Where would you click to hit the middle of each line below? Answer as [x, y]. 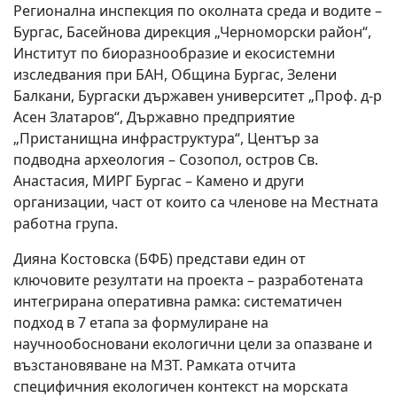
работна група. [66, 223]
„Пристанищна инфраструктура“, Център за [166, 138]
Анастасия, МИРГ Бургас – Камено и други [159, 181]
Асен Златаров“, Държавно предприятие [154, 117]
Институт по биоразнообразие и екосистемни [174, 53]
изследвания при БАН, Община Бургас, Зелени [175, 74]
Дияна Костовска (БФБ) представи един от [160, 259]
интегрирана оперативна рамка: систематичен [178, 301]
